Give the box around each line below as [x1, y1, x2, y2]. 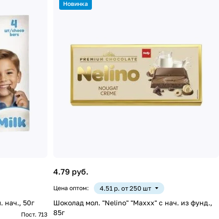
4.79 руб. [53, 166, 89, 176]
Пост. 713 [21, 210, 48, 218]
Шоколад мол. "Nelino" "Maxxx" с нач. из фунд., [53, 198, 213, 207]
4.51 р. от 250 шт [100, 184, 152, 192]
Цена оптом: [53, 184, 89, 192]
